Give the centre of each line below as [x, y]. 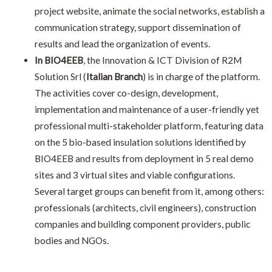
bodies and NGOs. [71, 240]
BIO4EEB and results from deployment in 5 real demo [144, 158]
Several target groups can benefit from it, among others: [149, 191]
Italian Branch [114, 76]
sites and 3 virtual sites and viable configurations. [134, 175]
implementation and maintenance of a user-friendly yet [147, 109]
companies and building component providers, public [142, 224]
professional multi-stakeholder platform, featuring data [149, 125]
